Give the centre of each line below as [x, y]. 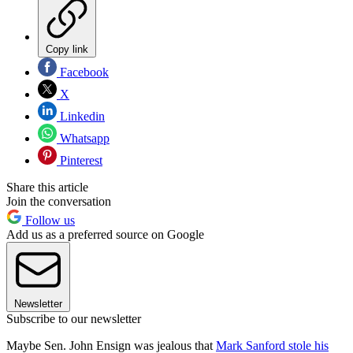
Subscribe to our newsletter [74, 318]
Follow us [48, 220]
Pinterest [80, 160]
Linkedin [81, 116]
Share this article [47, 187]
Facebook [83, 72]
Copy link [67, 49]
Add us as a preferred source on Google [105, 234]
